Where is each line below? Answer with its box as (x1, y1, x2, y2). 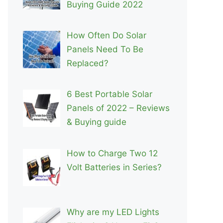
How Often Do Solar (66, 30, 146, 41)
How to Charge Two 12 (66, 148, 158, 158)
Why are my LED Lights (66, 207, 159, 218)
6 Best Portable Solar (66, 89, 152, 100)
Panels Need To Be (66, 44, 143, 55)
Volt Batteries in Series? (66, 162, 162, 172)
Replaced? (66, 58, 109, 69)
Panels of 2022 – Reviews (66, 103, 170, 113)
